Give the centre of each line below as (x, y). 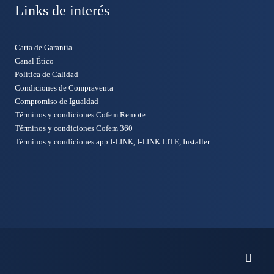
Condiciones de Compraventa (64, 88)
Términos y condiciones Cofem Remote (80, 115)
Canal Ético (34, 61)
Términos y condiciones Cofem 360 (74, 128)
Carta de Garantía (43, 47)
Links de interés (62, 10)
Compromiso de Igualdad (57, 101)
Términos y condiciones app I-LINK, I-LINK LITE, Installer (112, 142)
